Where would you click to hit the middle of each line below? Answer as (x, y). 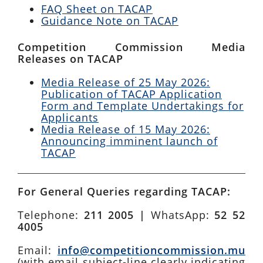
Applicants (70, 117)
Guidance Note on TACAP (110, 21)
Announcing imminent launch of (129, 141)
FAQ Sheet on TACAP (97, 9)
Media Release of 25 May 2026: (126, 82)
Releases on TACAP (70, 59)
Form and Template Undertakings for (142, 106)
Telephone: (51, 215)
